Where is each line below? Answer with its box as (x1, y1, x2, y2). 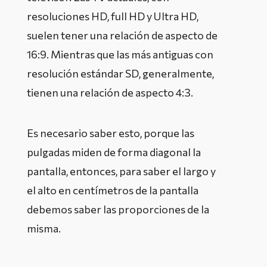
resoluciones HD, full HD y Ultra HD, (27, 10, 198, 23)
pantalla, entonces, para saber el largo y (27, 164, 216, 178)
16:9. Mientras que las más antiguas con (27, 48, 213, 61)
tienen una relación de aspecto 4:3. (27, 86, 193, 99)
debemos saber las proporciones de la (27, 203, 209, 216)
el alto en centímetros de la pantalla (27, 184, 198, 197)
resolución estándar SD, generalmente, (27, 67, 214, 80)
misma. (27, 222, 64, 235)
